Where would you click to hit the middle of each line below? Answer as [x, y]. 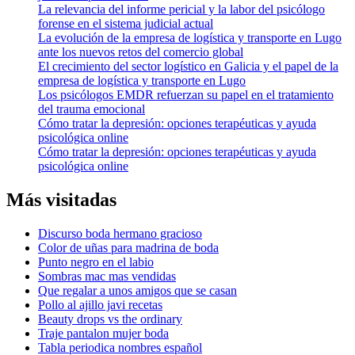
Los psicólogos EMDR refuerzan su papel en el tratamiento [186, 95]
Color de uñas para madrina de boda [128, 248]
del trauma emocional [92, 109]
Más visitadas [61, 200]
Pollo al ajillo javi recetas [100, 305]
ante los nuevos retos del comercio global [141, 52]
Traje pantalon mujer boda [103, 334]
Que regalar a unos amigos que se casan [137, 291]
